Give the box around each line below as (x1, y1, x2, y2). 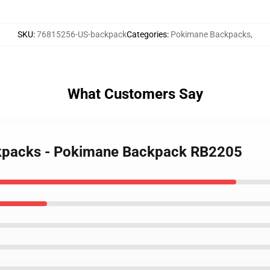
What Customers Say (67, 86, 203, 102)
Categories (127, 30, 167, 39)
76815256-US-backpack (37, 30, 127, 39)
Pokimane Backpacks (171, 30, 251, 39)
